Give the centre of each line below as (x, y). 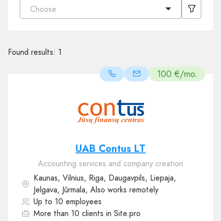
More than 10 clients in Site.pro (87, 213)
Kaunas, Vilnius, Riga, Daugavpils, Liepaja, (105, 178)
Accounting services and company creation (110, 164)
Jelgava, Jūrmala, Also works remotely (96, 190)
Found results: (33, 52)
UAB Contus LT (110, 149)
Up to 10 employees (68, 202)
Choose (43, 9)
